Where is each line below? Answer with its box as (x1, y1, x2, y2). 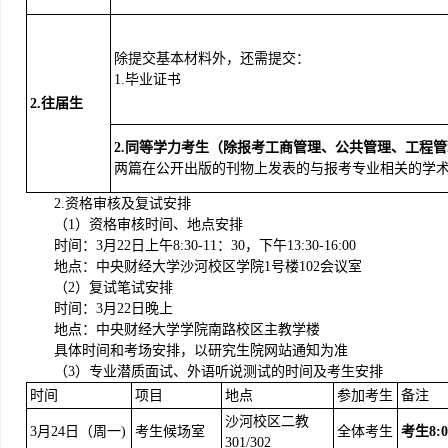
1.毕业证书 (114, 72, 181, 87)
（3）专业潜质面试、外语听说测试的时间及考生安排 (54, 364, 383, 379)
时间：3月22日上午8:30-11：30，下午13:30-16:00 (54, 238, 356, 253)
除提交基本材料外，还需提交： (114, 51, 310, 66)
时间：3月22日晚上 (54, 301, 173, 316)
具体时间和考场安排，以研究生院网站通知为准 (54, 343, 348, 358)
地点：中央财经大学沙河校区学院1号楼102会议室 (54, 259, 362, 274)
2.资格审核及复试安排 (54, 196, 191, 211)
